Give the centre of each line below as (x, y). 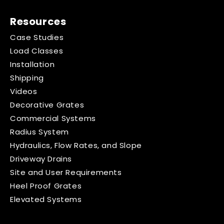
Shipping (27, 78)
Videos (24, 91)
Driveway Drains (41, 159)
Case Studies (37, 37)
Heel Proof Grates (46, 186)
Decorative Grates (47, 105)
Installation (32, 64)
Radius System (39, 132)
